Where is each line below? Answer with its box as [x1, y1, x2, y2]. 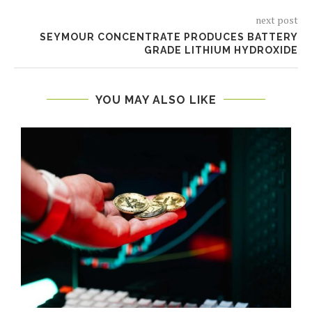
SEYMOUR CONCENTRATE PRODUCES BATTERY [40, 31, 298, 42]
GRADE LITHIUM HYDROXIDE [144, 44, 298, 56]
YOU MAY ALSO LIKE [95, 93, 217, 107]
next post [256, 13, 298, 26]
